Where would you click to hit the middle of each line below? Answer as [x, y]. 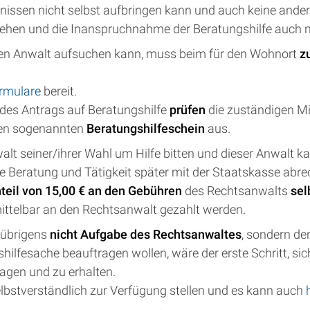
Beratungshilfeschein [147, 128]
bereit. [60, 91]
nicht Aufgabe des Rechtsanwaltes [146, 234]
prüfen [189, 110]
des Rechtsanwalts [236, 191]
